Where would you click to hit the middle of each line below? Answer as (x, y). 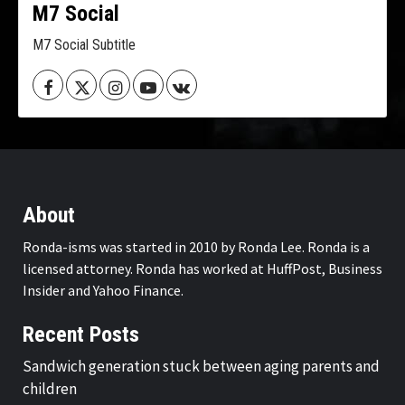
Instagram (148, 85)
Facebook (79, 85)
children (50, 389)
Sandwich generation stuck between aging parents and (201, 367)
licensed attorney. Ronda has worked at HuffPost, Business (202, 269)
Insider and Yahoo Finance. (103, 291)
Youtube (178, 85)
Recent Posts (81, 335)
